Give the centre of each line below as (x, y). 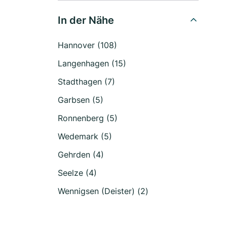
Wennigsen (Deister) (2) (103, 191)
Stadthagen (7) (86, 82)
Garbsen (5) (81, 100)
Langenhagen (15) (92, 63)
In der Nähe (86, 20)
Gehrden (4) (81, 155)
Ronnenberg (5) (88, 118)
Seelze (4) (77, 173)
